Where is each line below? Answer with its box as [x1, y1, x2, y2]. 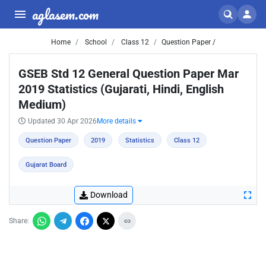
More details [97, 117, 138, 125]
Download [90, 190, 128, 199]
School [83, 38, 107, 46]
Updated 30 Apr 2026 [28, 117, 97, 125]
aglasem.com [32, 2, 99, 26]
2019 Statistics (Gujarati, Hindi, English [18, 82, 224, 96]
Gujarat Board [26, 161, 66, 169]
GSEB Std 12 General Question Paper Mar [18, 66, 239, 81]
